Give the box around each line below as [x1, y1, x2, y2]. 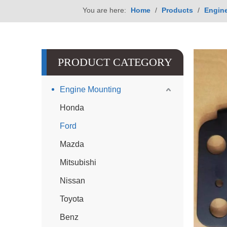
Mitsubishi [60, 158, 96, 167]
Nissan [60, 176, 85, 185]
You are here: [82, 6, 126, 14]
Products [161, 6, 193, 14]
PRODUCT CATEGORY [58, 56, 172, 68]
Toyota [60, 195, 84, 203]
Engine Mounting [60, 85, 121, 94]
